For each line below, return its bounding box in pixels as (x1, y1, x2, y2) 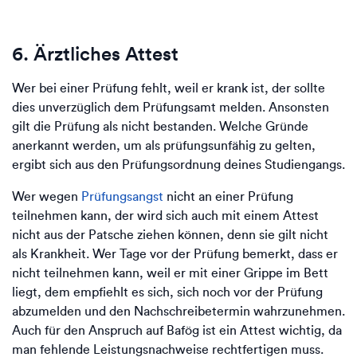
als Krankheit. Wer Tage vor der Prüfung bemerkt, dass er (12, 246, 338, 261)
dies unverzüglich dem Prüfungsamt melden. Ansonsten (12, 100, 329, 115)
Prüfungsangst (81, 189, 163, 204)
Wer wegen (12, 189, 81, 204)
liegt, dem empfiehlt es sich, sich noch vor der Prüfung (12, 284, 323, 300)
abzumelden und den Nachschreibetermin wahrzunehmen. (12, 304, 345, 319)
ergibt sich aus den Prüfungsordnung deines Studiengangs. (12, 157, 345, 172)
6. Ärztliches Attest (12, 42, 178, 65)
